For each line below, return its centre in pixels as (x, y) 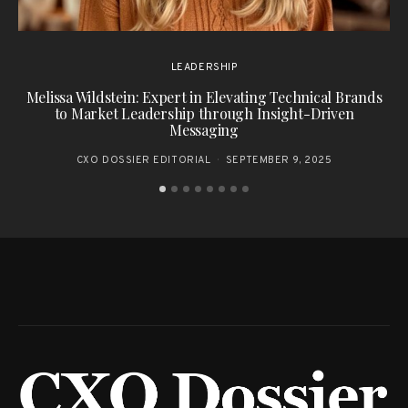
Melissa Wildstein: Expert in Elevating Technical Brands (204, 97)
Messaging (204, 130)
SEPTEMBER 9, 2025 (279, 160)
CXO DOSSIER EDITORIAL (143, 160)
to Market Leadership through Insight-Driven (204, 113)
